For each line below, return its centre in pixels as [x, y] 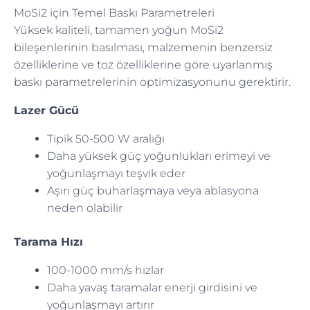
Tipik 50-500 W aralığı [106, 138]
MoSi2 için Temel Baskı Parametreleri [114, 12]
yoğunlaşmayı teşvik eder [116, 173]
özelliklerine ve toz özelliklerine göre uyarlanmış [143, 64]
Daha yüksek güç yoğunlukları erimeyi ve [159, 156]
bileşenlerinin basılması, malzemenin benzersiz [143, 47]
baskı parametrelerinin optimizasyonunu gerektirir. [152, 82]
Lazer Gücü [46, 110]
